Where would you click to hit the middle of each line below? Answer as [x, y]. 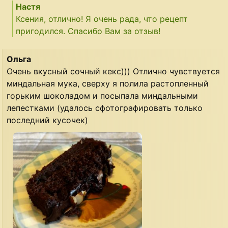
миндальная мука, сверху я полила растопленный [108, 84]
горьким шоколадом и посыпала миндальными [103, 96]
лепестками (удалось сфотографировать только [105, 108]
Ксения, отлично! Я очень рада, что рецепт [102, 19]
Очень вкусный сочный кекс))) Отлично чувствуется [113, 72]
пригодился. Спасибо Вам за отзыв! [88, 31]
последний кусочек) [48, 120]
